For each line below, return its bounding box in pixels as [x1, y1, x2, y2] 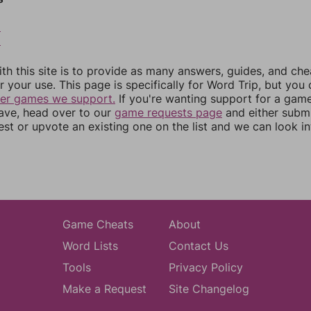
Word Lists [62, 239, 118, 253]
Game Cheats [62, 217, 133, 231]
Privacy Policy [168, 260, 243, 274]
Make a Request [62, 282, 146, 296]
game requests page [115, 106, 222, 119]
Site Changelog [168, 282, 249, 296]
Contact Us [168, 239, 228, 253]
